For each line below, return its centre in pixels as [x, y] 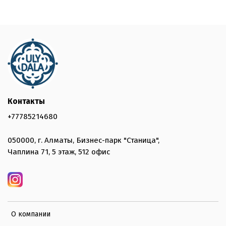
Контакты [26, 101]
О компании [31, 214]
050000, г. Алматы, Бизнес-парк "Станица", [83, 140]
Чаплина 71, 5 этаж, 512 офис [59, 152]
